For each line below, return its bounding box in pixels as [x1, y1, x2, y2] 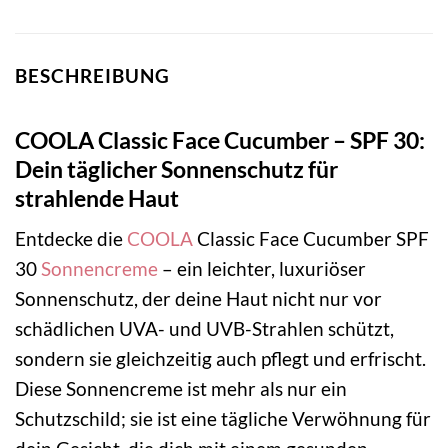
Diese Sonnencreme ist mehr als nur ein [15, 377, 347, 401]
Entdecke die [15, 227, 127, 251]
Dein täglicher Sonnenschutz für [15, 154, 338, 183]
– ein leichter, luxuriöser [158, 257, 366, 281]
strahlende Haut [15, 183, 179, 212]
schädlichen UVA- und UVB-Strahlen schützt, [15, 317, 394, 341]
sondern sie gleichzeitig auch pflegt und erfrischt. [15, 347, 426, 371]
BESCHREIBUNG [15, 64, 170, 88]
